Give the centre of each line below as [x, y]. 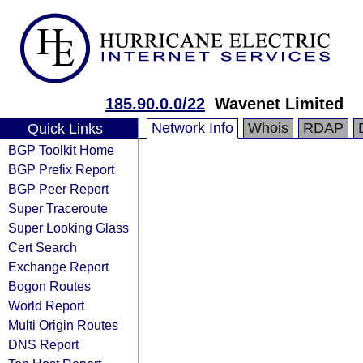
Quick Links [65, 129]
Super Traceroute [58, 208]
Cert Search [43, 247]
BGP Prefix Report [61, 169]
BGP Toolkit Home [61, 150]
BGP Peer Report [58, 189]
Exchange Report [58, 267]
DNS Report [43, 344]
